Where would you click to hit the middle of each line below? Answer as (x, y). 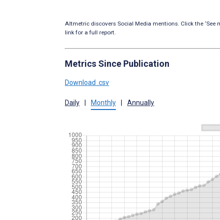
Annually (141, 102)
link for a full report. (90, 32)
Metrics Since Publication (117, 63)
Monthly (103, 102)
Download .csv (87, 82)
